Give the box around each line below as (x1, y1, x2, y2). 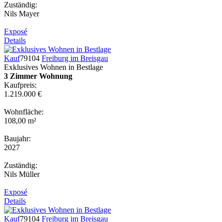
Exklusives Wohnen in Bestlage (4, 62, 103, 71)
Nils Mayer (4, 9, 39, 18)
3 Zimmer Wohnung (4, 71, 72, 80)
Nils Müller (4, 169, 40, 178)
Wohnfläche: (4, 107, 44, 116)
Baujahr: (4, 134, 31, 143)
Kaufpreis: (4, 80, 37, 89)
